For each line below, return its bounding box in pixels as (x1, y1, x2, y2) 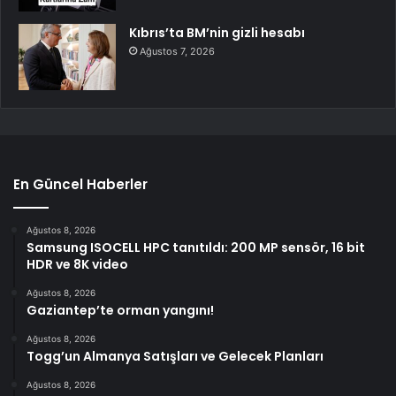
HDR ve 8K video (27, 255, 128, 273)
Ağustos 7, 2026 (140, 44, 215, 57)
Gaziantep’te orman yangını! (27, 301, 214, 319)
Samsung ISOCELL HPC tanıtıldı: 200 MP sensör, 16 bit (27, 238, 365, 256)
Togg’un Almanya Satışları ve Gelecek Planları (27, 346, 324, 365)
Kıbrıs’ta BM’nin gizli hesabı (129, 23, 305, 42)
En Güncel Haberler (13, 174, 148, 194)
